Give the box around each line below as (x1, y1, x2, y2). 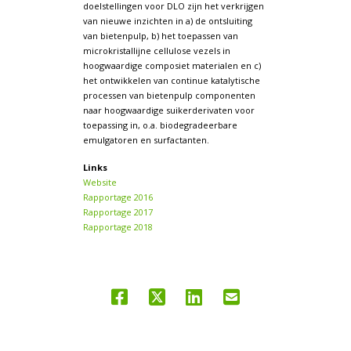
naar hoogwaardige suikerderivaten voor (82, 103, 255, 116)
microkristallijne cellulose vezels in (82, 44, 230, 56)
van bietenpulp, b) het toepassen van (82, 29, 238, 42)
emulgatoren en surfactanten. (82, 133, 209, 146)
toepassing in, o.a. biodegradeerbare (82, 118, 237, 131)
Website (82, 176, 117, 189)
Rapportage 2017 (82, 206, 153, 219)
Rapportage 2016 (82, 191, 153, 204)
